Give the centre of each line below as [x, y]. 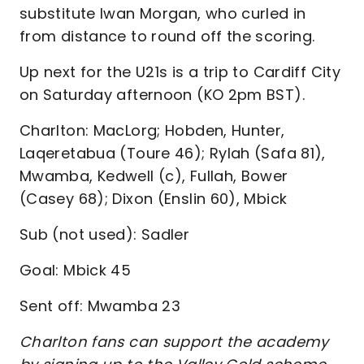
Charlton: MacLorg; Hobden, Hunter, [152, 130]
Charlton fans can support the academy [174, 342]
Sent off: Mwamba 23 [100, 306]
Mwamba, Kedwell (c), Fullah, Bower [154, 176]
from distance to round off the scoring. [167, 36]
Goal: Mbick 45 [76, 270]
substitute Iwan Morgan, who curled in [163, 13]
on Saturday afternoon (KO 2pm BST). [162, 95]
